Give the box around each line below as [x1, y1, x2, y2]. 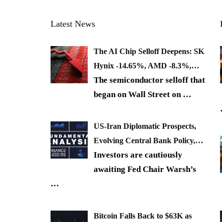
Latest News [51, 18, 95, 29]
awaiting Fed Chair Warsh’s [94, 165, 196, 174]
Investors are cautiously [94, 150, 182, 160]
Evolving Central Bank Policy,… [94, 136, 203, 145]
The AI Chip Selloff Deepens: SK [94, 47, 204, 55]
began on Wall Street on [94, 89, 183, 99]
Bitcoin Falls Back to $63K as [94, 211, 192, 220]
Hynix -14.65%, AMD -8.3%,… [94, 61, 199, 70]
